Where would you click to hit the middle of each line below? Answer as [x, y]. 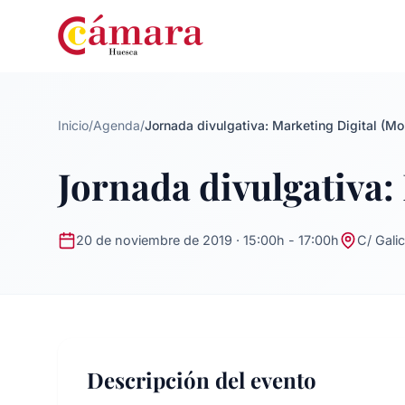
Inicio [73, 125]
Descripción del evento [202, 380]
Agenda [117, 125]
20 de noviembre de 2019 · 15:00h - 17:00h [207, 240]
